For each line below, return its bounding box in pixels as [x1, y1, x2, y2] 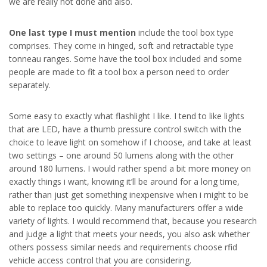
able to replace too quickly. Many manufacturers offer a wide [9, 202, 243, 213]
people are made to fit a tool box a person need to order [9, 66, 229, 77]
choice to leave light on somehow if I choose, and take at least [9, 136, 252, 148]
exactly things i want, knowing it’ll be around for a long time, [9, 176, 240, 187]
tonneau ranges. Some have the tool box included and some [9, 53, 242, 64]
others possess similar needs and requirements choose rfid [9, 241, 237, 253]
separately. [9, 79, 51, 91]
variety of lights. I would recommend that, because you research [9, 215, 257, 226]
